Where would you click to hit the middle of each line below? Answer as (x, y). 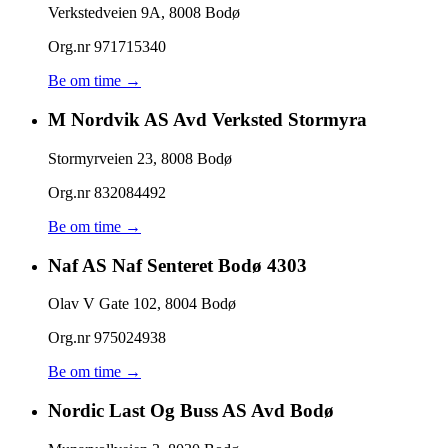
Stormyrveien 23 (100, 158)
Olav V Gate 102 (102, 304)
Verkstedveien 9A (104, 13)
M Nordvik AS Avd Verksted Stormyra (207, 120)
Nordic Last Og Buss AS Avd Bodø (191, 411)
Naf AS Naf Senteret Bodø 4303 (177, 265)
